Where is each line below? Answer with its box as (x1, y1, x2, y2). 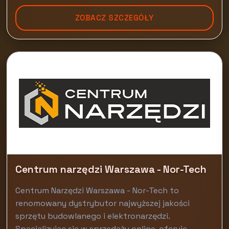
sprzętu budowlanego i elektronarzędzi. (15, 211, 170, 221)
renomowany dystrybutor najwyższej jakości (15, 198, 190, 209)
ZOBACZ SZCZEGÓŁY (75, 13, 154, 22)
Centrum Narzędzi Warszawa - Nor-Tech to (15, 185, 179, 196)
